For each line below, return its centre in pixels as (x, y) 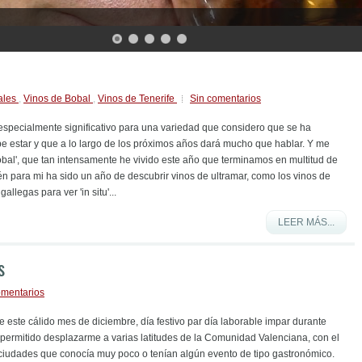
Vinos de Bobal (58, 99)
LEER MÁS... (306, 222)
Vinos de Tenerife (137, 99)
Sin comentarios (225, 99)
